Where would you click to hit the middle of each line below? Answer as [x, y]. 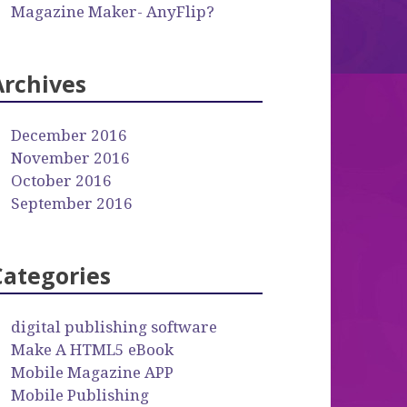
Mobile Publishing [80, 395]
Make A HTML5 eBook [93, 349]
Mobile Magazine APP [93, 372]
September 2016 [72, 203]
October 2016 [62, 180]
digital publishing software [114, 327]
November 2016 [71, 158]
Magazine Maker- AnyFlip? [113, 11]
